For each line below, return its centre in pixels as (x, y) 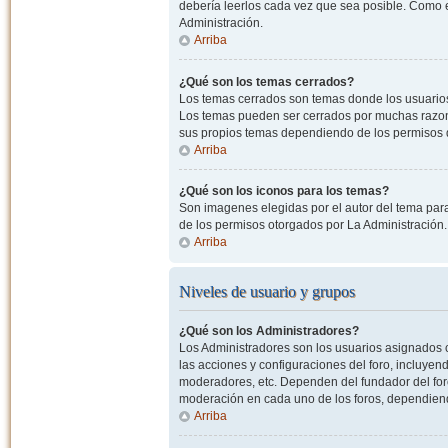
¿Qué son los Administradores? (268, 331)
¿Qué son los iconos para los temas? (283, 190)
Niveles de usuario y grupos (266, 291)
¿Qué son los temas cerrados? (266, 81)
